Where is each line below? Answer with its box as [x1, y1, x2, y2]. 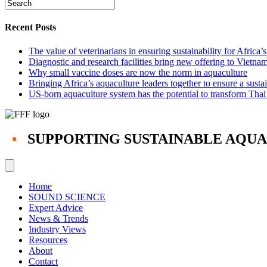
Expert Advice [29, 203, 83, 213]
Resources [29, 235, 67, 246]
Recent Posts [5, 22, 56, 33]
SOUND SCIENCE [29, 192, 105, 203]
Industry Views [29, 224, 86, 235]
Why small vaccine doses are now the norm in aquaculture [29, 67, 247, 77]
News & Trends [29, 213, 88, 224]
